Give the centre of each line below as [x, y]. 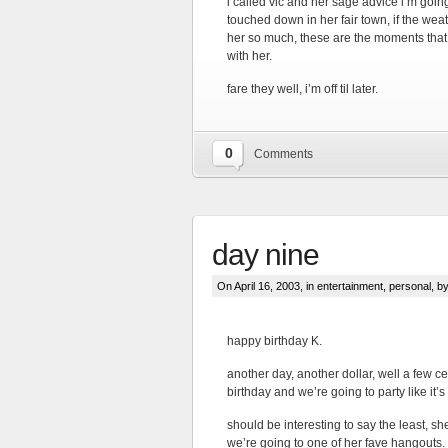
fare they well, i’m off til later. [302, 89]
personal [410, 286]
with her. [249, 56]
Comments [283, 154]
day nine [265, 254]
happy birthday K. [274, 341]
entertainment [350, 286]
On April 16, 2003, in [267, 286]
